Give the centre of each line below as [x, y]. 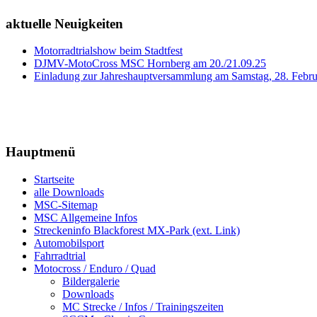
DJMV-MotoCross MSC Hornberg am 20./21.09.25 [150, 64]
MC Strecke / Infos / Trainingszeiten [143, 306]
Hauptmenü [42, 152]
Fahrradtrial [60, 255]
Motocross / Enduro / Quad [95, 268]
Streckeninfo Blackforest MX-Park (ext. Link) [137, 230]
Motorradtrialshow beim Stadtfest [108, 51]
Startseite [54, 179]
